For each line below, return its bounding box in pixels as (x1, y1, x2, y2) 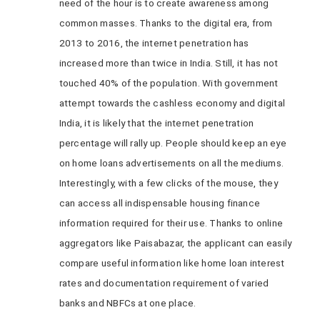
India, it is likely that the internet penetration (59, 117, 254, 129)
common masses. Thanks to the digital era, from (59, 17, 273, 29)
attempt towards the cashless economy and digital (59, 97, 286, 109)
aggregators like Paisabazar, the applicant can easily (59, 237, 292, 249)
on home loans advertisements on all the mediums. (59, 157, 284, 169)
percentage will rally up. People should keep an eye (59, 137, 286, 149)
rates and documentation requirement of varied (59, 277, 269, 289)
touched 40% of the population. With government (59, 77, 279, 89)
